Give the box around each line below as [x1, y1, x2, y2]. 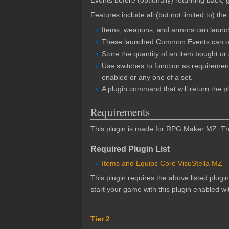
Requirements [90, 105, 150, 120]
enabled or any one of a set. [102, 73, 193, 81]
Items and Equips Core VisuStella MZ [102, 159, 223, 168]
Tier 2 [90, 215, 110, 223]
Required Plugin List [90, 144, 170, 154]
